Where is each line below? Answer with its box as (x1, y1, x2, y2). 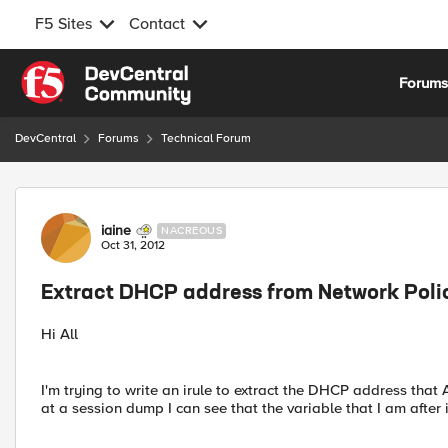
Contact (129, 14, 185, 34)
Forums (98, 131, 139, 146)
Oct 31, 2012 (101, 238, 165, 253)
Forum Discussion (13, 186, 230, 211)
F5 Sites (35, 14, 92, 34)
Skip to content (35, 63, 137, 81)
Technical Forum (161, 131, 251, 146)
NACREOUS (161, 224, 222, 237)
